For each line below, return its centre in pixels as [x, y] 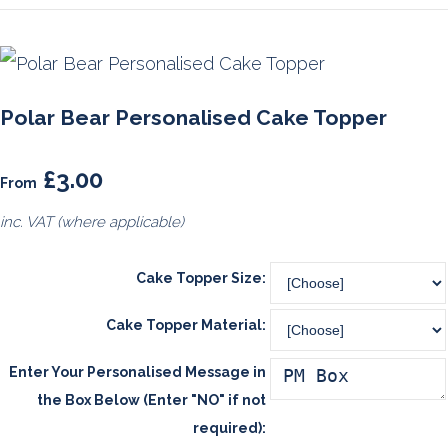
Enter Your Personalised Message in [137, 371]
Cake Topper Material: [186, 324]
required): [229, 427]
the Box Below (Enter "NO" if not [151, 399]
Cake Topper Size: [201, 277]
